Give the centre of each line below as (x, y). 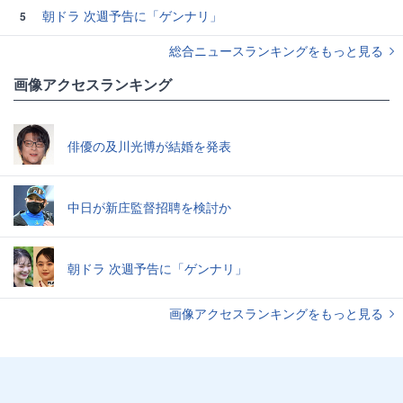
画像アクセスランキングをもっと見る (278, 313)
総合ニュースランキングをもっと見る (278, 50)
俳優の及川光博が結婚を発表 (149, 145)
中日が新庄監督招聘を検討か (149, 206)
